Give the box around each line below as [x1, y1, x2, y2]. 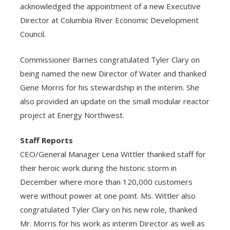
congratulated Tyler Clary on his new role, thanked [20, 204, 197, 215]
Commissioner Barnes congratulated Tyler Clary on [20, 54, 200, 65]
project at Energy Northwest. [20, 109, 124, 120]
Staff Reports [20, 135, 73, 146]
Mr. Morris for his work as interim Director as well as [20, 218, 205, 229]
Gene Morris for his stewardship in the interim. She [20, 82, 199, 92]
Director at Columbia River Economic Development [20, 15, 199, 26]
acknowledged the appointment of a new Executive [20, 1, 201, 12]
